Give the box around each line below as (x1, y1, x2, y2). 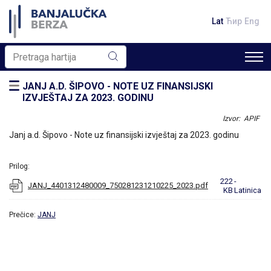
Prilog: (9, 162, 30, 171)
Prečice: (9, 211, 38, 219)
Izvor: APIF (223, 114, 260, 123)
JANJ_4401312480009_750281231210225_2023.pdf (28, 181, 208, 190)
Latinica (234, 186, 261, 195)
